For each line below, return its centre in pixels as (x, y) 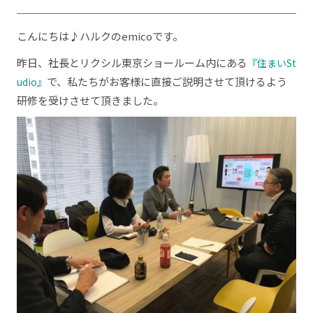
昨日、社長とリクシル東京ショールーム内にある (132, 62)
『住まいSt (272, 63)
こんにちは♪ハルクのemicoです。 (100, 36)
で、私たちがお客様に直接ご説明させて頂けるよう (167, 81)
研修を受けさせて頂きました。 (90, 100)
